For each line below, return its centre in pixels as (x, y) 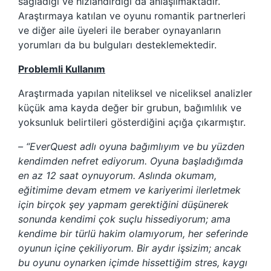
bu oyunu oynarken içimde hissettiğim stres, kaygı (133, 263)
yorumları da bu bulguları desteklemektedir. (117, 45)
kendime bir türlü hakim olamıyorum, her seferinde (133, 234)
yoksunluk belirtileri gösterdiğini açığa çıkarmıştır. (132, 122)
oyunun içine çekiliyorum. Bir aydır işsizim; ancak (130, 248)
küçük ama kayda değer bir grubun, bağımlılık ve (130, 108)
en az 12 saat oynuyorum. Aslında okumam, (117, 176)
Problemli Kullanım (62, 69)
